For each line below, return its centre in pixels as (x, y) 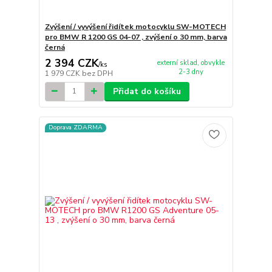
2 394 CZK (71, 63)
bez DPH (97, 73)
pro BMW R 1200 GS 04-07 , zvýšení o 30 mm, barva (136, 37)
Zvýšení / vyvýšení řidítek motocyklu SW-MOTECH (135, 27)
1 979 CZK (63, 73)
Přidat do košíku (147, 91)
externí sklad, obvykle (191, 63)
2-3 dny (191, 72)
